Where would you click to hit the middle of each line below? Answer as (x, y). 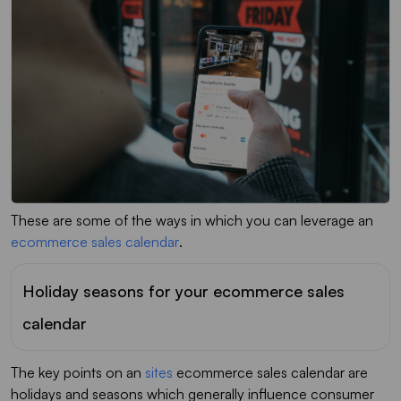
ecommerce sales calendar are (270, 372)
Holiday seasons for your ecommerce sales (183, 290)
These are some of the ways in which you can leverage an (192, 220)
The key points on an (78, 372)
